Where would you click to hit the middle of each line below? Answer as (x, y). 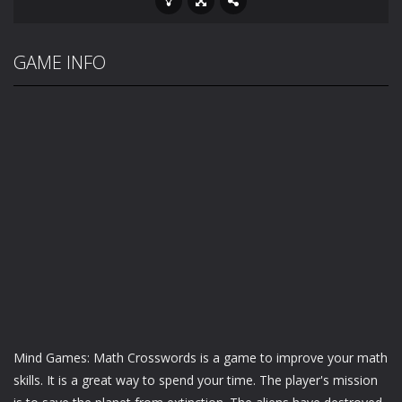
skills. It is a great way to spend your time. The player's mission (196, 380)
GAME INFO (60, 63)
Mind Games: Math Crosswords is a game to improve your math (201, 358)
